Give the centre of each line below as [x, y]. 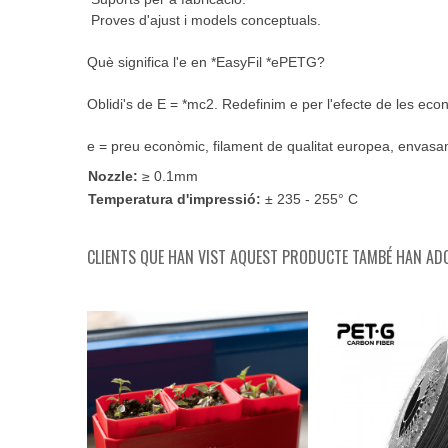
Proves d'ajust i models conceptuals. [204, 20]
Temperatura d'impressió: [176, 199]
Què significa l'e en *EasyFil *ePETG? [206, 62]
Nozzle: [115, 176]
